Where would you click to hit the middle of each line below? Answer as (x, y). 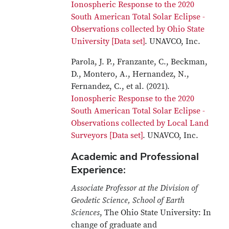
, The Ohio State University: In (156, 213)
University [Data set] (108, 41)
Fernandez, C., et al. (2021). (121, 86)
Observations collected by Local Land (140, 123)
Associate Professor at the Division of (135, 188)
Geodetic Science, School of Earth (128, 200)
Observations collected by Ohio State (138, 29)
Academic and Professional (135, 156)
